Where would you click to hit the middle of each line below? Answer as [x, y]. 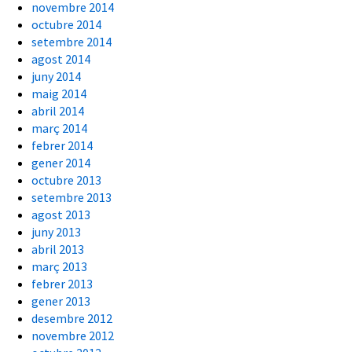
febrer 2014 [62, 146]
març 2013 [59, 267]
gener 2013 [61, 301]
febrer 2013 [62, 284]
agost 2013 [61, 215]
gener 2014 [61, 163]
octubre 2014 [66, 25]
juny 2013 [56, 232]
